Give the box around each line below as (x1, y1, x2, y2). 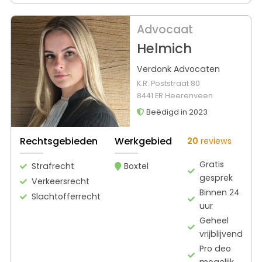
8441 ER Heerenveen (136, 91, 213, 101)
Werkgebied (115, 134, 172, 148)
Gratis (199, 158, 224, 170)
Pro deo (199, 242, 231, 254)
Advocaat (136, 22, 193, 38)
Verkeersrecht (32, 175, 89, 187)
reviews (198, 135, 232, 147)
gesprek (199, 171, 233, 184)
